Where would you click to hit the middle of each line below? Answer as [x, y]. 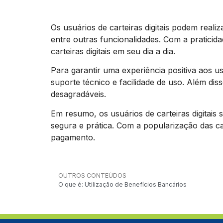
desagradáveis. [78, 94]
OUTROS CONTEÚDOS [92, 175]
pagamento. [73, 137]
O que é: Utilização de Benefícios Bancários [122, 184]
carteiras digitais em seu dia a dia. [113, 51]
